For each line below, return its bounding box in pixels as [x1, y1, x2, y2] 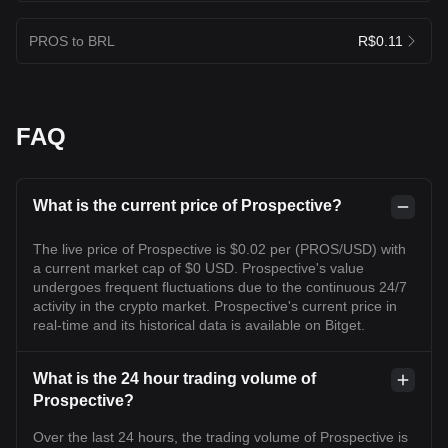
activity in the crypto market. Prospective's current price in [33, 297, 397, 314]
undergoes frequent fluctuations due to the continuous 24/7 [33, 278, 407, 295]
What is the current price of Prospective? [33, 196, 342, 214]
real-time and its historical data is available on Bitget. [33, 316, 365, 333]
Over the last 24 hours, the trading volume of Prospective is [33, 428, 408, 445]
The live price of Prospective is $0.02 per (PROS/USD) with [33, 240, 406, 257]
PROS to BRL [29, 32, 115, 49]
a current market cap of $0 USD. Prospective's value [33, 259, 364, 276]
